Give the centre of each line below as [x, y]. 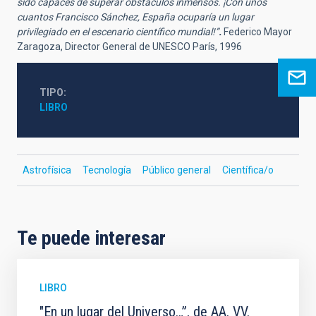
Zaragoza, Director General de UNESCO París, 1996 [129, 47]
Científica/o [248, 170]
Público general [177, 170]
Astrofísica [47, 170]
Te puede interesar [91, 238]
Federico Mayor [258, 32]
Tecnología [107, 170]
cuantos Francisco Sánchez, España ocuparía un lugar [135, 17]
